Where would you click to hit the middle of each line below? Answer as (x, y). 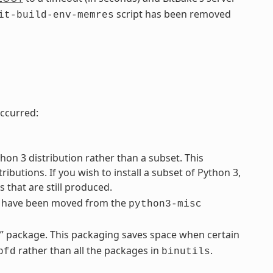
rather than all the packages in (88, 251)
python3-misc (165, 204)
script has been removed (172, 14)
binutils (186, 252)
